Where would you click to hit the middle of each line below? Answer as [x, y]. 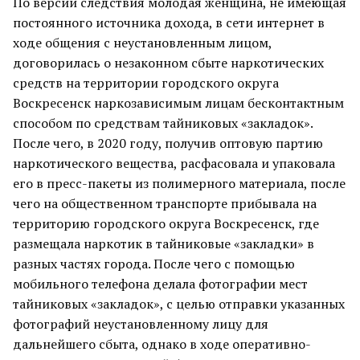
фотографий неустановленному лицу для [141, 324]
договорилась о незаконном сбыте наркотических [168, 63]
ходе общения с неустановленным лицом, [142, 43]
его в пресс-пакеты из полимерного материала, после [179, 183]
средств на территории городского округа [146, 83]
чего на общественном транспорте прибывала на [165, 203]
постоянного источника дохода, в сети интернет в [169, 22]
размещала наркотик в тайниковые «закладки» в [164, 243]
